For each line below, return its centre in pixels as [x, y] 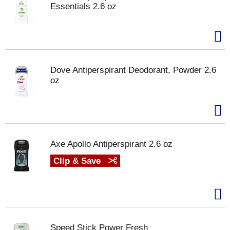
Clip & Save [78, 161]
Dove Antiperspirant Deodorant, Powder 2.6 [133, 70]
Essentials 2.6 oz [83, 6]
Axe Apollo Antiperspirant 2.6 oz [111, 144]
